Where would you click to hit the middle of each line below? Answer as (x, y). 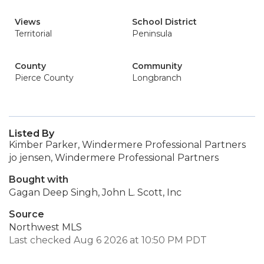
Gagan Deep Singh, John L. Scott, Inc (95, 192)
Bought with (39, 179)
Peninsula (152, 34)
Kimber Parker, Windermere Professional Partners (127, 145)
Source (27, 214)
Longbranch (157, 78)
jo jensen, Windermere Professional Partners (114, 158)
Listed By (32, 133)
